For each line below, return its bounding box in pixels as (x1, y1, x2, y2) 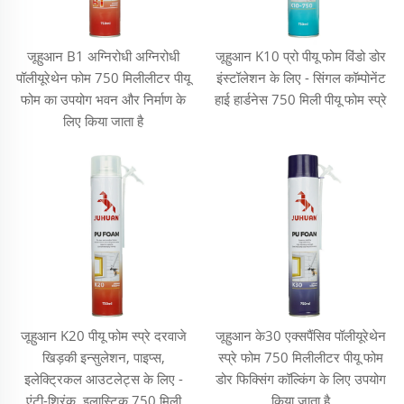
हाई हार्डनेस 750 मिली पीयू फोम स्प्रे (215, 89, 387, 108)
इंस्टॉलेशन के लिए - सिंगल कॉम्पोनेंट (216, 68, 386, 87)
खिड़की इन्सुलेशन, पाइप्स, (41, 347, 165, 366)
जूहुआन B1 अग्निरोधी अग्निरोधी (27, 46, 179, 65)
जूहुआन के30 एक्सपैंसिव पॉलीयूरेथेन (216, 326, 386, 344)
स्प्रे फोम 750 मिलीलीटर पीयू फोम (218, 347, 383, 366)
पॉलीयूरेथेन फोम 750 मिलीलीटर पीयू (16, 68, 190, 87)
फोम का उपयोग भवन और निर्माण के (21, 89, 186, 108)
